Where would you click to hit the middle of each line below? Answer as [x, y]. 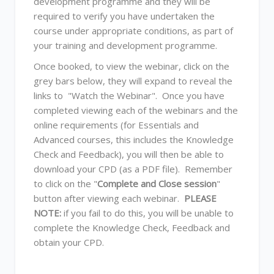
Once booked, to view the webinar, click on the [131, 66]
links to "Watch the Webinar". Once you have [129, 95]
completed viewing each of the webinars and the [136, 110]
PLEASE [200, 198]
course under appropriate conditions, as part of [133, 31]
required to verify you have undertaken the [124, 16]
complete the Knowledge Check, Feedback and [132, 228]
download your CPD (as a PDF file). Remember [133, 169]
